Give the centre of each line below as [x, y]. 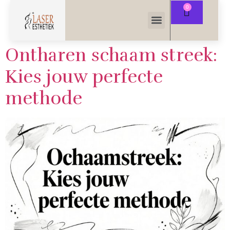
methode [44, 98]
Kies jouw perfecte [84, 76]
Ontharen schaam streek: [111, 55]
